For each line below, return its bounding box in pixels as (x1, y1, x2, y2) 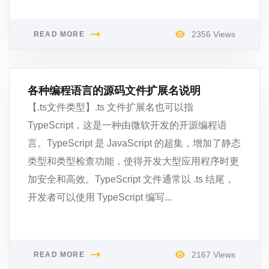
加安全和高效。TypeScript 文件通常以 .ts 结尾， (28, 174, 234, 184)
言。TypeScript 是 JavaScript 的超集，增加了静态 (28, 138, 241, 148)
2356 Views (189, 29, 235, 39)
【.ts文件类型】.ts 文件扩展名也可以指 (28, 102, 193, 112)
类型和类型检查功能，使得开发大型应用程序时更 (28, 156, 239, 166)
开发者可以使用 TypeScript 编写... (28, 192, 172, 202)
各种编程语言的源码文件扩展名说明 (28, 85, 201, 97)
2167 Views (189, 250, 235, 259)
